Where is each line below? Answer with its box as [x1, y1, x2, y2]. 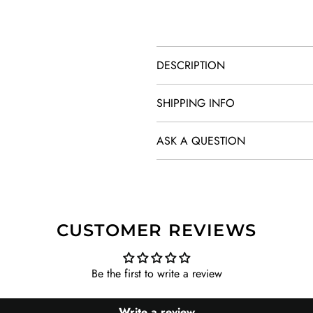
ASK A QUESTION [156, 133, 245, 149]
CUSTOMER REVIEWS [56, 220, 257, 240]
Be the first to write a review [91, 265, 222, 282]
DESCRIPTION [156, 57, 225, 73]
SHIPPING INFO [156, 95, 235, 111]
